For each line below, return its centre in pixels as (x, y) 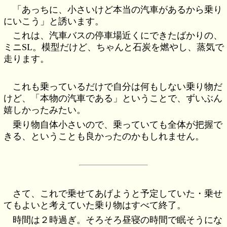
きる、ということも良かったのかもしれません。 (104, 136)
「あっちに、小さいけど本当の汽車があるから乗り (118, 10)
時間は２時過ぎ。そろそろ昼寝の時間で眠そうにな (118, 220)
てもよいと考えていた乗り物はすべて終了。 (95, 205)
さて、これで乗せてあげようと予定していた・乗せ (118, 194)
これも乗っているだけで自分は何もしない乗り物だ (118, 87)
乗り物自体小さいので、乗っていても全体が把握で (118, 124)
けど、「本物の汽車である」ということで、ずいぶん (113, 99)
